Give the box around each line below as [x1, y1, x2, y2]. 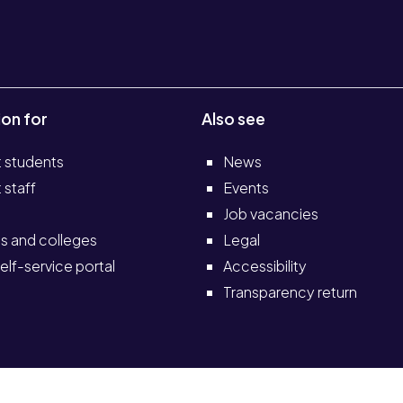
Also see [201, 109, 265, 130]
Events [223, 178, 269, 198]
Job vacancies [223, 204, 318, 224]
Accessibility [223, 256, 307, 276]
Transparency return [223, 282, 357, 302]
